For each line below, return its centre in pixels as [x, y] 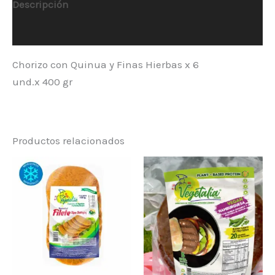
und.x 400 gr [42, 82]
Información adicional [66, 32]
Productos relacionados [68, 141]
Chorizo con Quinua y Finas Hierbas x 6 [106, 65]
